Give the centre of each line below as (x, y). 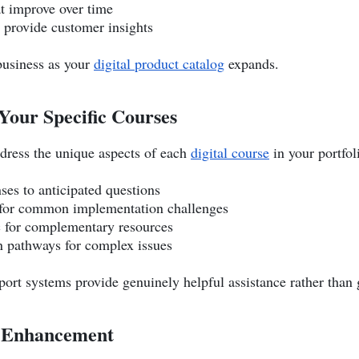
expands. (252, 63)
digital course (230, 152)
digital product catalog (159, 63)
